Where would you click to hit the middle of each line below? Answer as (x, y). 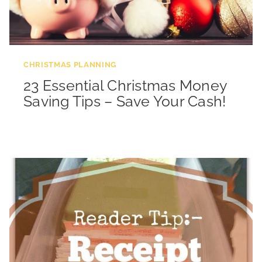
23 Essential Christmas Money (125, 86)
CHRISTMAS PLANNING (70, 64)
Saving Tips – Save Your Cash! (125, 101)
